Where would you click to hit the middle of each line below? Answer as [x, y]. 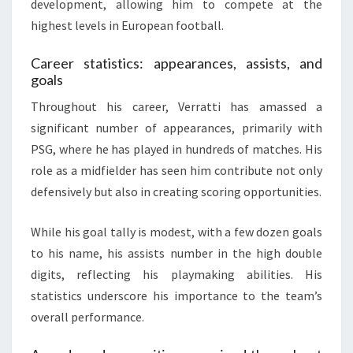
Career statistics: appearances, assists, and [176, 63]
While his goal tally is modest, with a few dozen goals [176, 232]
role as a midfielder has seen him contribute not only [176, 171]
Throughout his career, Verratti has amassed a [176, 107]
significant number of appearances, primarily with [176, 128]
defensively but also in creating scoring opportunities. [176, 192]
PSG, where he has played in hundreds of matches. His [176, 149]
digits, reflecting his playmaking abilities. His [176, 275]
